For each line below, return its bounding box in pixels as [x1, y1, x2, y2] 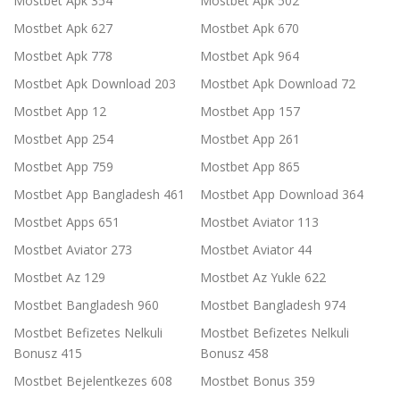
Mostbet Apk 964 [200, 47, 299, 65]
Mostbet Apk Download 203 [13, 75, 176, 93]
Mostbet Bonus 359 [200, 372, 315, 390]
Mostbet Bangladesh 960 [13, 296, 159, 314]
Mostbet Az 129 [13, 269, 105, 287]
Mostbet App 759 [13, 158, 113, 176]
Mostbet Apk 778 [13, 47, 112, 65]
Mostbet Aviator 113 [200, 213, 319, 231]
